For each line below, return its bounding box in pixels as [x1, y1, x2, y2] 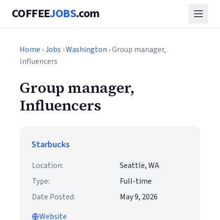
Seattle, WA [120, 160, 159, 171]
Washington [66, 44, 107, 55]
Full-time [120, 176, 152, 187]
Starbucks [31, 138, 70, 151]
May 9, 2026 [120, 192, 158, 202]
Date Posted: [32, 192, 75, 202]
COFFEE [12, 5, 50, 22]
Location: [32, 160, 63, 171]
